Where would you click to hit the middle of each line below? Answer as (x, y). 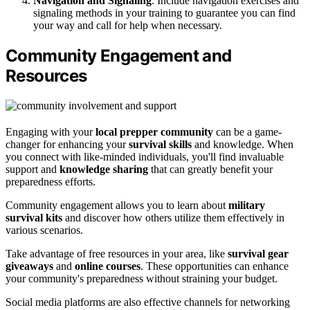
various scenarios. (44, 230)
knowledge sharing (104, 170)
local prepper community (154, 132)
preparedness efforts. (51, 182)
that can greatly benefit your (210, 170)
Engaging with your (51, 132)
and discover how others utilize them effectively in (173, 218)
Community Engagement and (119, 56)
